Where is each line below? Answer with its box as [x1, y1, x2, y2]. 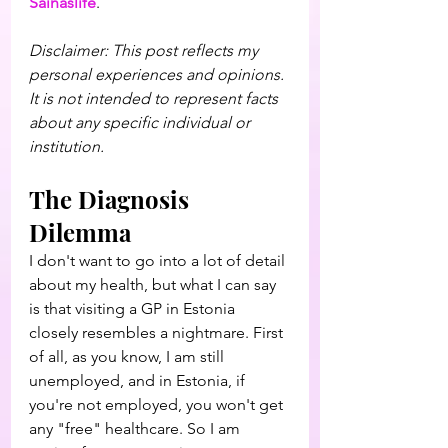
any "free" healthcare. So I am [29, 419, 244, 438]
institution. [29, 137, 104, 156]
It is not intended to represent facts [29, 89, 282, 108]
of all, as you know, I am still [29, 347, 228, 366]
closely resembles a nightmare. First [29, 323, 287, 342]
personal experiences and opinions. [29, 65, 288, 84]
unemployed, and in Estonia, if [29, 371, 249, 390]
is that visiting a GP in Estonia [29, 299, 239, 318]
